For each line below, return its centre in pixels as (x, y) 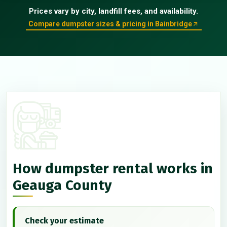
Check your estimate (64, 220)
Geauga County (62, 185)
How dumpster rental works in (113, 168)
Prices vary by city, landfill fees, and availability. (113, 11)
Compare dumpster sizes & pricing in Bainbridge (110, 24)
